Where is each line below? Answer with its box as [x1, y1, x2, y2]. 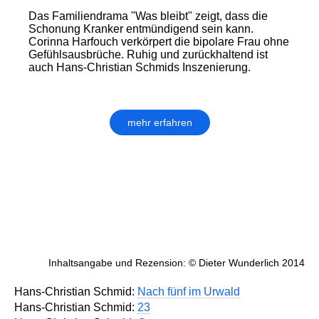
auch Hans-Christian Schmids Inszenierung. [28, 61, 251, 74]
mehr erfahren [127, 117, 192, 129]
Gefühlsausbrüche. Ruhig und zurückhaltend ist [28, 48, 268, 61]
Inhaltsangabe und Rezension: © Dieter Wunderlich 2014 [48, 257, 305, 269]
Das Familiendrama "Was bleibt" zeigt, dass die [28, 10, 268, 23]
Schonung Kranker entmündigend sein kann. [28, 23, 253, 36]
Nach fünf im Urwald [137, 286, 240, 298]
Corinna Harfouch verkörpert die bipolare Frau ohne [28, 36, 289, 48]
